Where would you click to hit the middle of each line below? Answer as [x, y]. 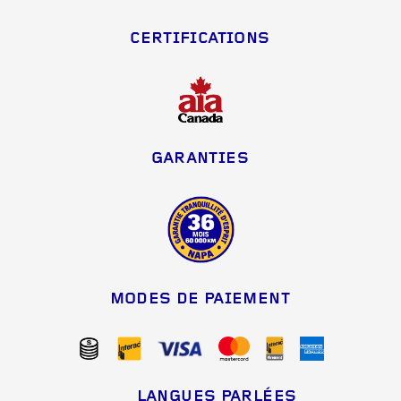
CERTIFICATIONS [200, 39]
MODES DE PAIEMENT [200, 300]
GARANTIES [200, 159]
